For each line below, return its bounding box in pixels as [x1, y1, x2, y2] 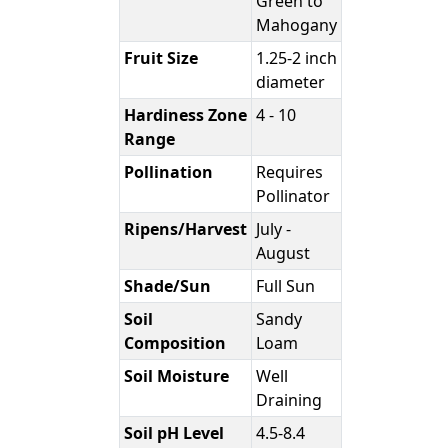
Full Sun [256, 275, 316, 298]
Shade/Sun [124, 275, 212, 298]
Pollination [124, 161, 214, 184]
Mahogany [256, 14, 338, 37]
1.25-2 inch [256, 47, 338, 70]
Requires [256, 161, 324, 184]
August [256, 242, 311, 265]
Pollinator [256, 185, 331, 208]
